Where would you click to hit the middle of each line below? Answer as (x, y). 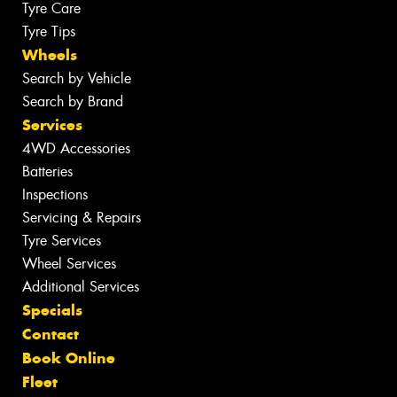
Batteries (47, 172)
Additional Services (81, 287)
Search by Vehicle (77, 79)
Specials (52, 311)
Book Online (69, 358)
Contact (51, 335)
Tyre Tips (49, 32)
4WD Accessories (76, 149)
